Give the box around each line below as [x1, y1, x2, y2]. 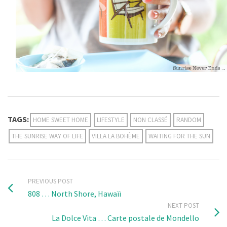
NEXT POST [168, 201, 199, 210]
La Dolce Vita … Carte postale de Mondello [52, 212, 199, 223]
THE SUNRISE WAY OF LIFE [12, 131, 83, 140]
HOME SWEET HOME [33, 115, 88, 124]
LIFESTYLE [97, 115, 125, 124]
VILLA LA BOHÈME [92, 131, 140, 140]
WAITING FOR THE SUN [148, 131, 210, 140]
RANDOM [176, 115, 201, 124]
